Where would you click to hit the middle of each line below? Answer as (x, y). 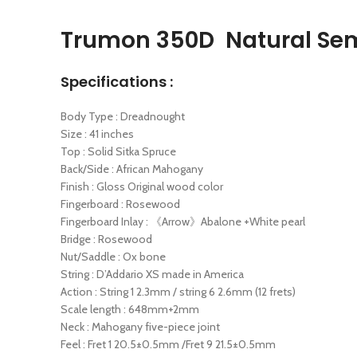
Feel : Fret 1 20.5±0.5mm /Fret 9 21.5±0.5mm (168, 345)
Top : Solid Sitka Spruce (118, 152)
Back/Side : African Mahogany (132, 169)
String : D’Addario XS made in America (152, 275)
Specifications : (117, 82)
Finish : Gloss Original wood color (142, 187)
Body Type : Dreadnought (123, 117)
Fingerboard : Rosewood (120, 204)
